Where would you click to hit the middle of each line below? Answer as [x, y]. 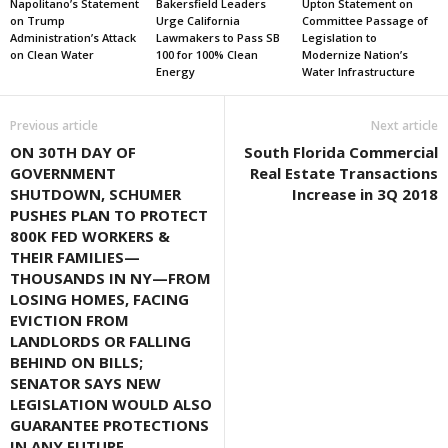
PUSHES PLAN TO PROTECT [109, 215]
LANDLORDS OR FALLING [100, 341]
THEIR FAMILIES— [75, 257]
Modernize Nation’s [354, 54]
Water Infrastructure [358, 71]
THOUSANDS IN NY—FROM [110, 278]
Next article [404, 125]
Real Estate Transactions [344, 173]
